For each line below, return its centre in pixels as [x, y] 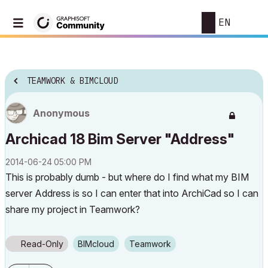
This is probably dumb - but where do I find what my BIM [127, 177]
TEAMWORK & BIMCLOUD [72, 81]
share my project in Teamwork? [73, 209]
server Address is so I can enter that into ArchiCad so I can [132, 193]
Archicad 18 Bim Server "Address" [120, 139]
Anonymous [61, 113]
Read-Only [42, 244]
